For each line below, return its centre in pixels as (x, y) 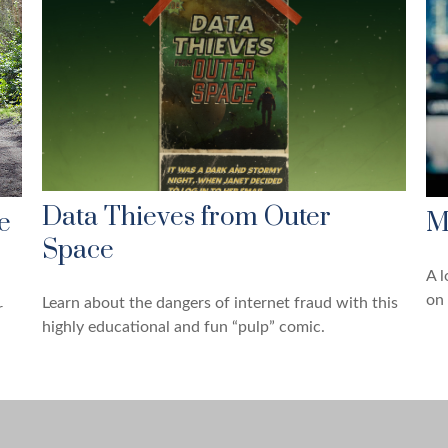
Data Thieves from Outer (187, 217)
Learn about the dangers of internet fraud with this (220, 302)
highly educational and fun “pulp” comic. (184, 326)
